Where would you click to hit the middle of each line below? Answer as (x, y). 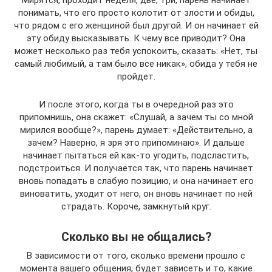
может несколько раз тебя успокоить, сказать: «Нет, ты (136, 51)
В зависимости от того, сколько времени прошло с (136, 255)
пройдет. (136, 76)
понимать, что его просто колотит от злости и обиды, (136, 12)
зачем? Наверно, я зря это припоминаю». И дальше (136, 142)
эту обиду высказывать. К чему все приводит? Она (136, 38)
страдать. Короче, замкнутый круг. (136, 206)
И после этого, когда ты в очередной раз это (136, 104)
